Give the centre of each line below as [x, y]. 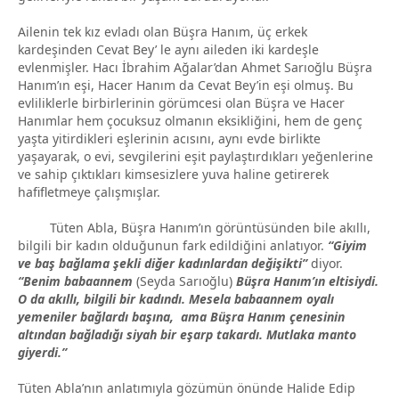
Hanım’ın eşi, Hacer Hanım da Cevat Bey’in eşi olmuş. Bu [186, 85]
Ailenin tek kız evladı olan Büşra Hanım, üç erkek [163, 31]
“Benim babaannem [77, 281]
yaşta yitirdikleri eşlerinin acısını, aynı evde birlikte [169, 138]
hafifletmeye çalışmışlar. [89, 191]
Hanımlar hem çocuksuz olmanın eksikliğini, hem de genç [190, 120]
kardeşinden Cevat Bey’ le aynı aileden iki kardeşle [168, 49]
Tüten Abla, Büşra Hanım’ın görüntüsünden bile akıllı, [194, 227]
